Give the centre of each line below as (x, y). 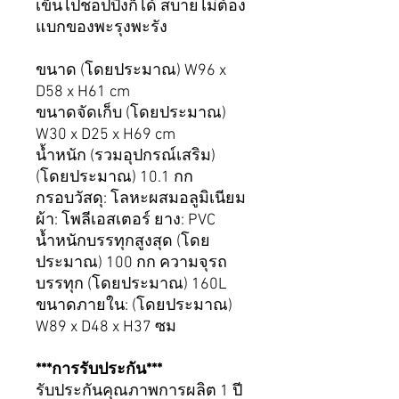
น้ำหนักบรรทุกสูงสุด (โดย (123, 242)
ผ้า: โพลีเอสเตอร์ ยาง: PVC (126, 221)
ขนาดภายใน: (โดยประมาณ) (134, 306)
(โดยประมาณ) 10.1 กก (114, 178)
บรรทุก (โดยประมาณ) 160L (131, 285)
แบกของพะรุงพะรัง (102, 28)
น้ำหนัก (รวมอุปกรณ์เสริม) (126, 157)
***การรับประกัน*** (99, 370)
